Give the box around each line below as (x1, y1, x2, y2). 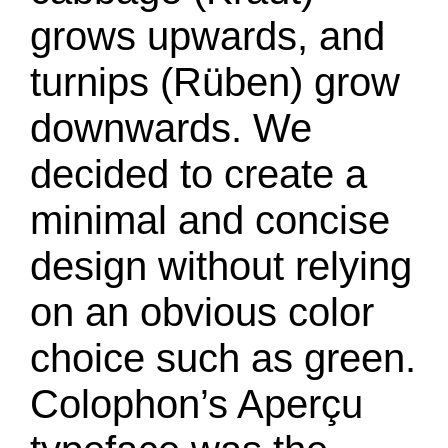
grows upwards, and (30, 14, 385, 58)
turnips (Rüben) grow (30, 60, 400, 104)
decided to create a (30, 152, 367, 196)
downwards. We (30, 106, 312, 150)
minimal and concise (30, 198, 390, 242)
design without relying (30, 244, 412, 288)
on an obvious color (30, 290, 374, 334)
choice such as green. (30, 336, 416, 380)
